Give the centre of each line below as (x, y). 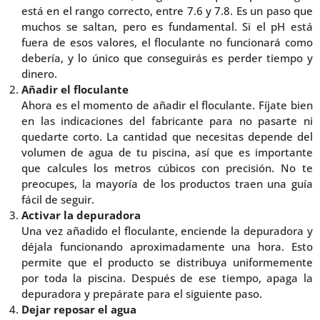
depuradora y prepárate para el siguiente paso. (142, 294)
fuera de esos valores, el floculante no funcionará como (167, 42)
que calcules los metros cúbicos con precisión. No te (167, 168)
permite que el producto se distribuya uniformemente (167, 262)
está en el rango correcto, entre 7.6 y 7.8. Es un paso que (167, 11)
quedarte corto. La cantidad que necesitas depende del (167, 137)
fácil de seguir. (58, 200)
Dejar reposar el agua (79, 310)
